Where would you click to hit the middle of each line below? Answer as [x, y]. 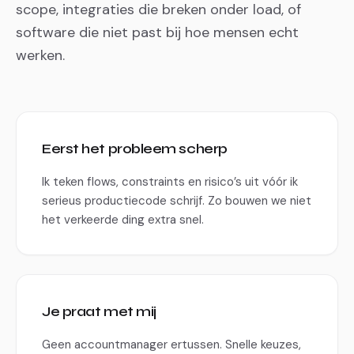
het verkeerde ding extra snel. [123, 220]
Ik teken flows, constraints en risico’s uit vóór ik [170, 182]
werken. [40, 55]
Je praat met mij [99, 311]
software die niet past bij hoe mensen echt [157, 32]
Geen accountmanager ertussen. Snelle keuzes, [171, 345]
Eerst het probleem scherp [135, 149]
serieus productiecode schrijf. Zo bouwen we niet [177, 201]
